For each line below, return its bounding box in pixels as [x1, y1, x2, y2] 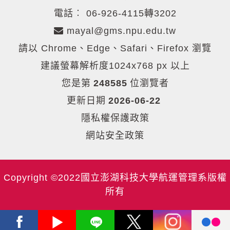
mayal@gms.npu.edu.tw [64, 25, 176, 36]
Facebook [37, 210, 76, 220]
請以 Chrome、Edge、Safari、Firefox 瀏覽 [18, 43, 212, 53]
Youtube [75, 210, 108, 220]
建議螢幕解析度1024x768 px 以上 [40, 60, 190, 71]
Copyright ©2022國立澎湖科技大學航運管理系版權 [3, 172, 227, 183]
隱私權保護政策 [81, 112, 149, 123]
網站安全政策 [86, 130, 144, 141]
